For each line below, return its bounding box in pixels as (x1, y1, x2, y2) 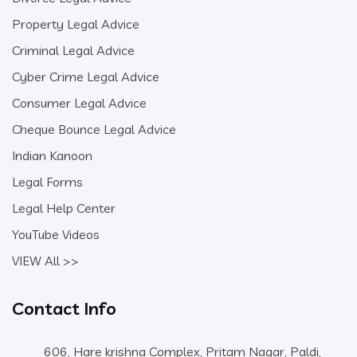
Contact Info (12, 296, 116, 320)
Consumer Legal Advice (12, 94, 147, 111)
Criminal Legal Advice (12, 41, 135, 58)
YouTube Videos (12, 226, 100, 242)
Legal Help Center (12, 199, 116, 216)
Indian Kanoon (12, 147, 92, 163)
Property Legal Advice (12, 15, 139, 32)
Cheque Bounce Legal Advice (12, 120, 176, 137)
